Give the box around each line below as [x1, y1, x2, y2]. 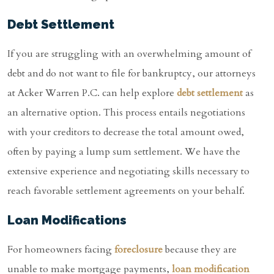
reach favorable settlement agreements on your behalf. [7, 184, 245, 198]
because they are [163, 243, 237, 257]
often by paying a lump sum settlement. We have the [7, 145, 240, 159]
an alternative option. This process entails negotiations [7, 106, 245, 120]
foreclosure [114, 243, 163, 257]
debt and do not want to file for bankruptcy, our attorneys [7, 67, 256, 81]
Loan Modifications [7, 213, 127, 228]
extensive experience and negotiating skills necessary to [7, 165, 250, 179]
